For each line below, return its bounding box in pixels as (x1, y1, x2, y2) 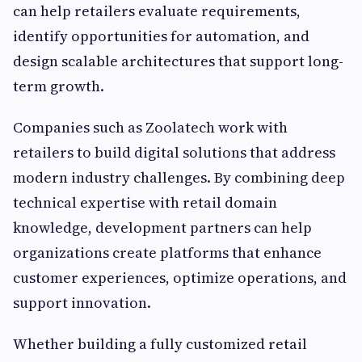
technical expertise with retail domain (13, 192, 277, 213)
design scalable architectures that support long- (13, 51, 343, 72)
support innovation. (13, 293, 151, 314)
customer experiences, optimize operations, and (13, 267, 347, 288)
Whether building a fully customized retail (13, 334, 307, 355)
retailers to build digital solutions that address (13, 142, 335, 163)
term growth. (13, 76, 104, 97)
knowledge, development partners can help (13, 217, 312, 238)
